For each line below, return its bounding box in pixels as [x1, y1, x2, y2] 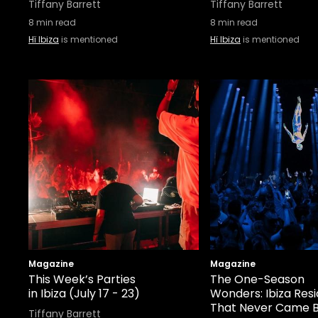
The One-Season [210, 271, 305, 287]
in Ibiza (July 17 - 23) [28, 285, 140, 302]
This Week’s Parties [28, 271, 136, 287]
